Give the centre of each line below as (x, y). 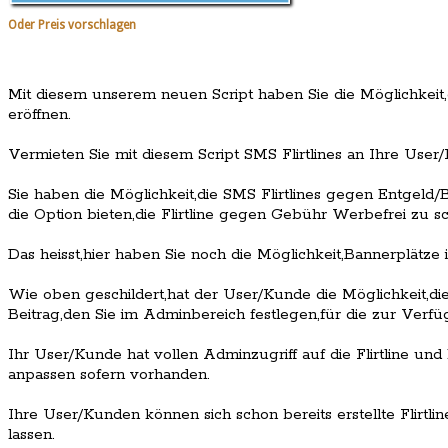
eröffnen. (39, 115)
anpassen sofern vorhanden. (109, 375)
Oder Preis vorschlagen (72, 24)
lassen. (31, 435)
